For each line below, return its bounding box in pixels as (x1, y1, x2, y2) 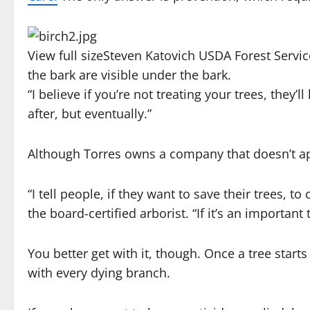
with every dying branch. (28, 264, 170, 282)
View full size (28, 47, 103, 64)
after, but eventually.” (28, 105, 152, 122)
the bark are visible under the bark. (28, 66, 231, 84)
